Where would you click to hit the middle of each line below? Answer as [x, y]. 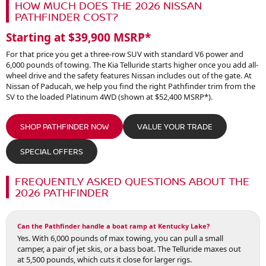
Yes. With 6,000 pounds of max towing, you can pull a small [120, 238]
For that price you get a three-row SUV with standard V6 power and [125, 54]
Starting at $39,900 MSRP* [78, 38]
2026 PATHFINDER [62, 193]
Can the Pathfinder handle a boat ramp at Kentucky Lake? [113, 226]
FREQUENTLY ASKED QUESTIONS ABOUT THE [132, 181]
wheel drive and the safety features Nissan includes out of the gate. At [129, 76]
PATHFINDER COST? [66, 17]
